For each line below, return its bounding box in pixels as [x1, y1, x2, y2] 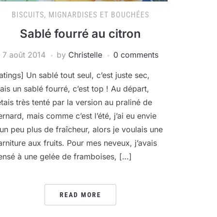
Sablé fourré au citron [20, 26, 141, 41]
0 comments [113, 49, 158, 60]
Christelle [68, 49, 102, 60]
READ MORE [60, 190, 101, 199]
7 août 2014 [2, 49, 46, 60]
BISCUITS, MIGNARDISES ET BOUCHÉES [12, 10, 149, 19]
